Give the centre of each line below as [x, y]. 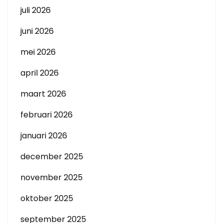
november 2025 [52, 177]
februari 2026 [47, 115]
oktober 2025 [47, 198]
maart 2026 [43, 94]
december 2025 [52, 157]
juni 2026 [37, 31]
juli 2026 [36, 10]
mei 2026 [38, 52]
